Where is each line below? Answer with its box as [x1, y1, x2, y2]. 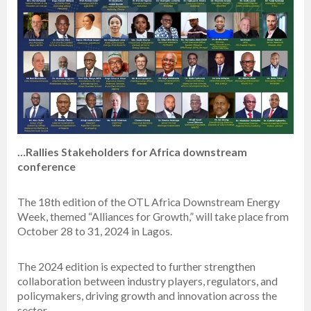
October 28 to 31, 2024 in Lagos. [17, 224, 172, 238]
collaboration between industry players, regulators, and [17, 274, 278, 288]
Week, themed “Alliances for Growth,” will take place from [17, 210, 289, 224]
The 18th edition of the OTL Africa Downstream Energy [17, 195, 280, 209]
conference [17, 160, 76, 174]
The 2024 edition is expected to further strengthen [17, 260, 255, 274]
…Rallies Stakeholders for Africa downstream [17, 145, 247, 159]
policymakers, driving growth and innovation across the [17, 289, 277, 303]
